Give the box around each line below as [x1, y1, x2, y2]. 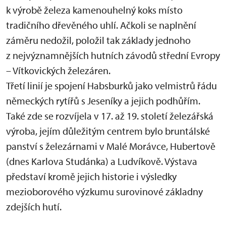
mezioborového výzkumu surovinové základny [6, 185, 203, 198]
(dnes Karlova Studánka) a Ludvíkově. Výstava [6, 155, 197, 167]
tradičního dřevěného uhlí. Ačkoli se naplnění [6, 19, 196, 31]
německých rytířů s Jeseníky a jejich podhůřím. [6, 94, 200, 107]
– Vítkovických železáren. [6, 64, 110, 77]
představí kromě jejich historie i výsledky [6, 170, 177, 183]
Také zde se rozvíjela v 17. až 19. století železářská [6, 109, 213, 122]
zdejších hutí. [6, 200, 62, 213]
